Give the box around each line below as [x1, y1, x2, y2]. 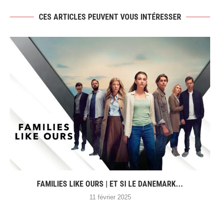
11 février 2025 [89, 193, 131, 201]
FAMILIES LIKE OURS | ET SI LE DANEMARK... [37, 179, 183, 189]
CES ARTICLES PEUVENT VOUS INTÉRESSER [39, 12, 181, 22]
